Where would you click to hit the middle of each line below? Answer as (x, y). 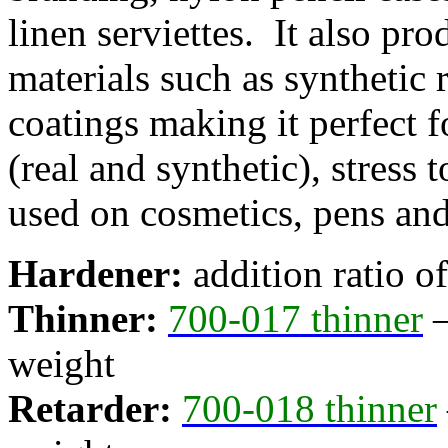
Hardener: (95, 274)
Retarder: (90, 409)
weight (61, 364)
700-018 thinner (309, 409)
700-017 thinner (295, 319)
